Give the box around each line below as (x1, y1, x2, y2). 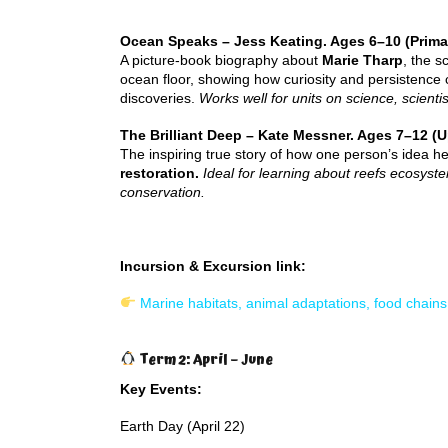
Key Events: (120, 381, 202, 397)
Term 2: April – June (135, 349, 273, 371)
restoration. (120, 165, 199, 181)
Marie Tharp (322, 52, 403, 68)
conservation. (120, 184, 205, 200)
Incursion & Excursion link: (120, 258, 306, 274)
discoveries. (120, 90, 199, 106)
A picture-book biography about (120, 52, 322, 68)
